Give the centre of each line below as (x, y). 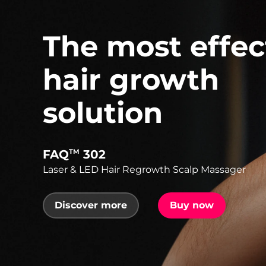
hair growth (131, 79)
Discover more (91, 205)
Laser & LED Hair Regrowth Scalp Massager (144, 169)
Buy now (192, 205)
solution (103, 113)
